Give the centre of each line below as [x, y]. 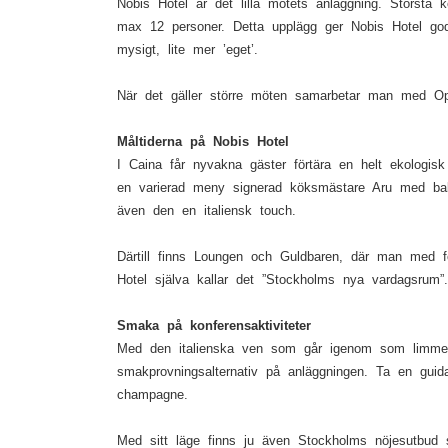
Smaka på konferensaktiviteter [214, 325]
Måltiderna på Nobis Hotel [203, 141]
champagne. [152, 394]
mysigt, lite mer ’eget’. [187, 49]
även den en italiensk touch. [206, 210]
